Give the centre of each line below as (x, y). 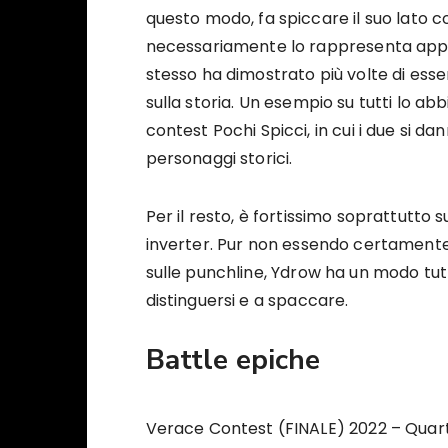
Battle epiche (232, 360)
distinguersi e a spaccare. (249, 301)
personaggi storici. (221, 159)
